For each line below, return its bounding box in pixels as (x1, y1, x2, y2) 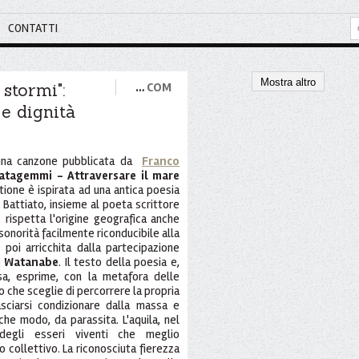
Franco (142, 153, 179, 168)
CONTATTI (8, 20, 58, 35)
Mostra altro (260, 75, 316, 88)
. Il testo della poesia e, (58, 254, 180, 269)
